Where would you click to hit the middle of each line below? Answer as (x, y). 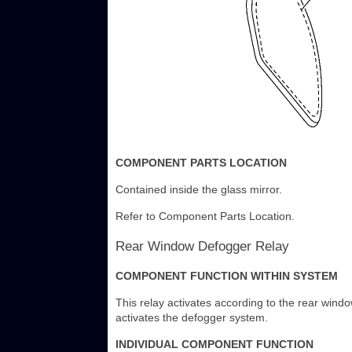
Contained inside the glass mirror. (199, 190)
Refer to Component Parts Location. (205, 216)
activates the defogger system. (192, 318)
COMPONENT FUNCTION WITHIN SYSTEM (227, 276)
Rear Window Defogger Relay (202, 247)
